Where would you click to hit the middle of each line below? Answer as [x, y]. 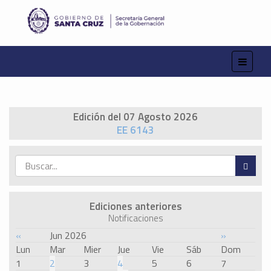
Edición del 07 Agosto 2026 [135, 117]
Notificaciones [135, 218]
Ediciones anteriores [135, 207]
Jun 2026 [68, 236]
